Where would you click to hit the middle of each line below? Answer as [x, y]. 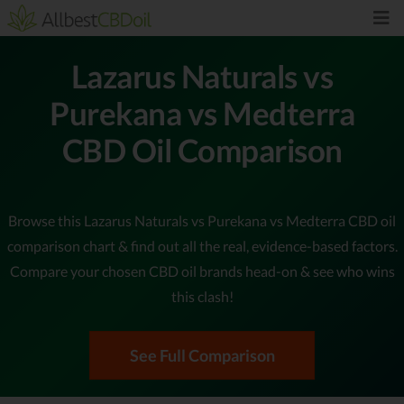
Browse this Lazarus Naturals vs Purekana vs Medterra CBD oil [202, 220]
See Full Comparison [202, 355]
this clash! [202, 296]
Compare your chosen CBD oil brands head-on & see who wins [202, 271]
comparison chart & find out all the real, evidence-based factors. [202, 245]
